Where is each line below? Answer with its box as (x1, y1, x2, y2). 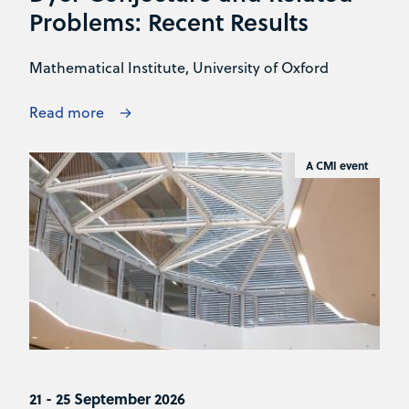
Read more (29, 102, 104, 123)
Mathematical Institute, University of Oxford (29, 58, 329, 79)
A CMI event (306, 157, 369, 174)
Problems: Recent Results (29, 4, 309, 38)
